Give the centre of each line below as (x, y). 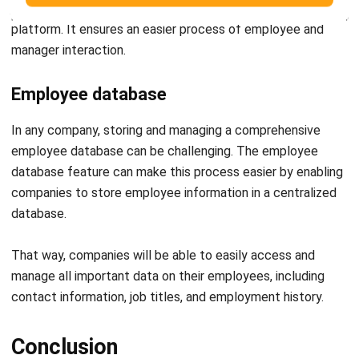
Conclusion (65, 293)
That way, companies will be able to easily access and (163, 201)
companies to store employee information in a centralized (174, 139)
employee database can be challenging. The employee (165, 97)
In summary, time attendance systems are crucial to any (169, 334)
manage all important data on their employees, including (168, 222)
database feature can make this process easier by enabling (177, 118)
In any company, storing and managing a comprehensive (166, 76)
